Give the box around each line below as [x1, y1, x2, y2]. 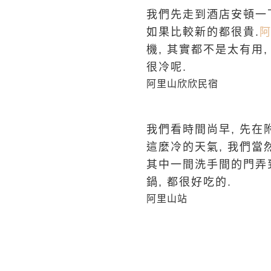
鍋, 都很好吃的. [146, 176, 232, 189]
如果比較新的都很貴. [146, 26, 260, 39]
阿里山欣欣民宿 [146, 79, 218, 90]
